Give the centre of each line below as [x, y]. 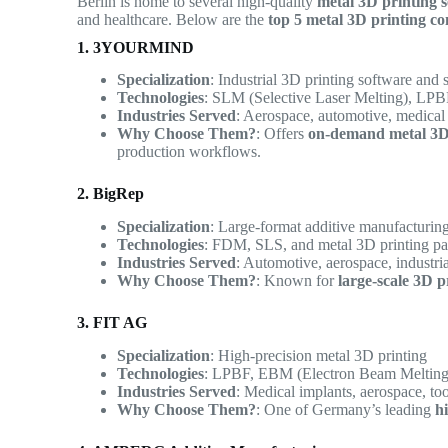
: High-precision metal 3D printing [319, 355]
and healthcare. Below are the [173, 19]
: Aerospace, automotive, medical [341, 116]
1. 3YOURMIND [136, 47]
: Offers [282, 134]
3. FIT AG [112, 323]
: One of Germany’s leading [346, 409]
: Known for [297, 281]
